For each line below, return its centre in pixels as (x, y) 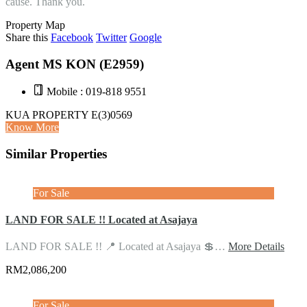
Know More (32, 127)
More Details (256, 247)
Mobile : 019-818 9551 (95, 92)
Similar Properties (56, 154)
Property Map (35, 25)
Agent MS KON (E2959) (75, 64)
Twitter (111, 37)
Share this (27, 37)
